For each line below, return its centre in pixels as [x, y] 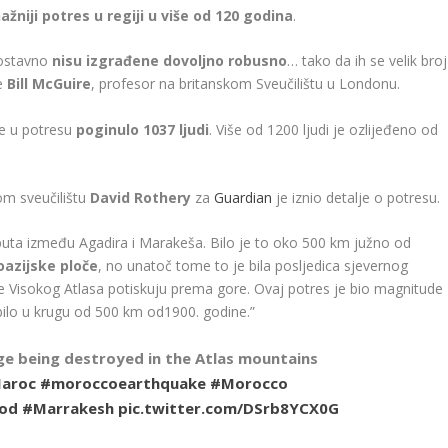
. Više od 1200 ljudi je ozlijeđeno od [324, 129]
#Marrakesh [68, 407]
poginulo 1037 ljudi [143, 129]
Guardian [243, 197]
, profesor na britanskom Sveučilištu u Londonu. [246, 84]
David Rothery [139, 197]
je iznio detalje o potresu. [356, 197]
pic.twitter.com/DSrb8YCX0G [229, 407]
